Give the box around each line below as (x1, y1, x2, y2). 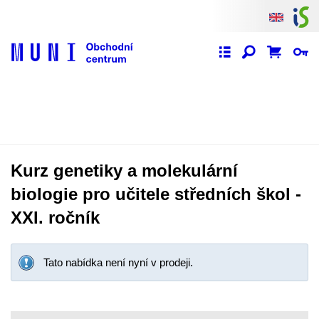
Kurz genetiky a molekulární (11, 161, 238, 180)
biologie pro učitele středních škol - (11, 184, 301, 204)
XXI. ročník (11, 208, 100, 227)
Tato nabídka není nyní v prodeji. (43, 256, 193, 268)
